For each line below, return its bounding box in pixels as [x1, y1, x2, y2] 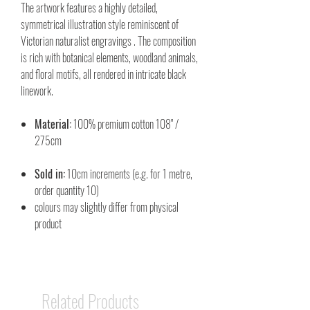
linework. [21, 82, 55, 99]
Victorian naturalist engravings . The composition [21, 33, 196, 49]
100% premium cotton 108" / [71, 116, 179, 132]
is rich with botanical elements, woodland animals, [21, 49, 198, 66]
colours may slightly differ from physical [35, 199, 179, 215]
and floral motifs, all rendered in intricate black [21, 66, 186, 82]
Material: [35, 116, 71, 132]
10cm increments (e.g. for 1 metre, [65, 165, 192, 182]
